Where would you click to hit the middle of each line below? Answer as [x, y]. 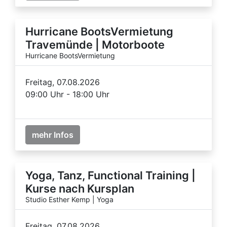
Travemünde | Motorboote [95, 44]
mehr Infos [53, 135]
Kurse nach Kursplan [80, 188]
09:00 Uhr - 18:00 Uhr [67, 94]
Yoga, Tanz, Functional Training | [110, 175]
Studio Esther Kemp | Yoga [69, 199]
